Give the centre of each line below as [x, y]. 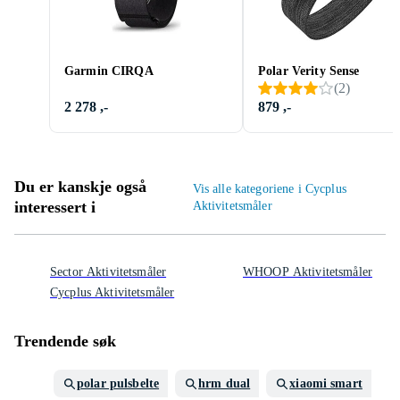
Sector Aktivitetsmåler [108, 272]
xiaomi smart [326, 383]
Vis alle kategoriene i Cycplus [269, 189]
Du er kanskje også [80, 187]
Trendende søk [65, 341]
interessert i [55, 207]
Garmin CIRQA [109, 71]
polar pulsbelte [118, 383]
